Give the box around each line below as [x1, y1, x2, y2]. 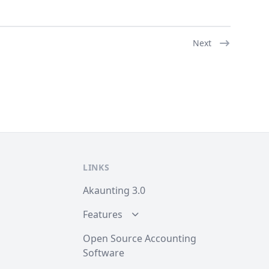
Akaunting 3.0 [83, 184, 145, 197]
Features [83, 208, 122, 221]
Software [83, 246, 124, 259]
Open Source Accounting [83, 232, 196, 245]
